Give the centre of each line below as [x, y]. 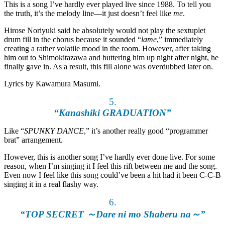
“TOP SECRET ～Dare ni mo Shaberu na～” [113, 214]
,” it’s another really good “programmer [146, 131]
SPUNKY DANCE [54, 131]
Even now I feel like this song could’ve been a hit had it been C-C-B [113, 175]
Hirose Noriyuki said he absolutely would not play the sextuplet [105, 31]
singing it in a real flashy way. [51, 184]
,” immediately [180, 40]
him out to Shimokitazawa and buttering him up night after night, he [111, 58]
